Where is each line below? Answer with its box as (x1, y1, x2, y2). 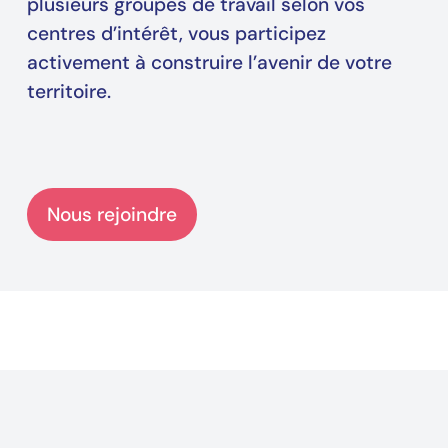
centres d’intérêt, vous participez (26, 20, 326, 46)
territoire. (26, 78, 111, 104)
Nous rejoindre (46, 201, 177, 227)
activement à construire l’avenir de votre (26, 49, 392, 75)
